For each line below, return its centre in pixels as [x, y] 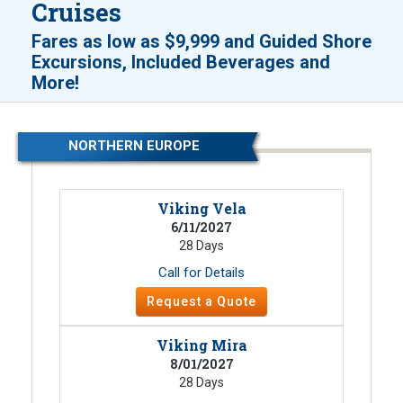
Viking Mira [201, 345]
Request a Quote [201, 301]
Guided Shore [315, 41]
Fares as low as [98, 41]
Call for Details [201, 272]
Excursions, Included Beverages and [181, 62]
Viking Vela [201, 208]
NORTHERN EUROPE [134, 145]
